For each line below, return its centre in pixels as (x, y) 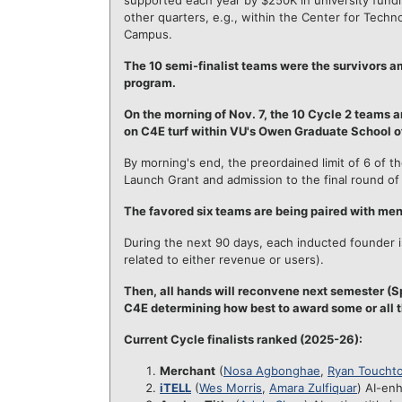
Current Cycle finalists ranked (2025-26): (243, 339)
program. (150, 83)
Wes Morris (231, 388)
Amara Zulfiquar (313, 388)
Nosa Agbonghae (272, 371)
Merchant (188, 371)
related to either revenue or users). (224, 259)
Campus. (148, 34)
